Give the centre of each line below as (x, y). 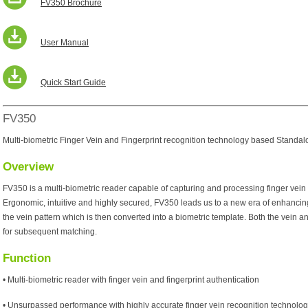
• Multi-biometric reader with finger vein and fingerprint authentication (131, 280)
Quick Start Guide (73, 82)
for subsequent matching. (50, 232)
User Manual (65, 43)
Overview (28, 167)
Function (27, 258)
